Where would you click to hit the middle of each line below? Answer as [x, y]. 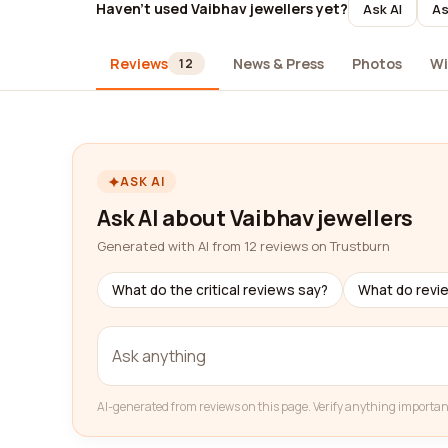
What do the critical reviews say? [220, 290]
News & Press [278, 63]
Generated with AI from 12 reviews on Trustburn [243, 246]
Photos [376, 63]
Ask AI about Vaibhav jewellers [255, 218]
